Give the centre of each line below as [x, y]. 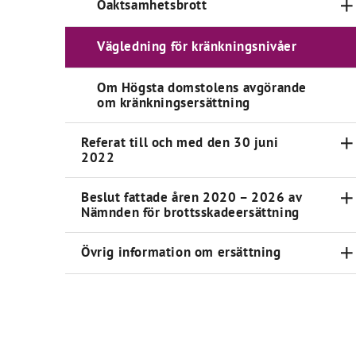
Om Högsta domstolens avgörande [202, 87]
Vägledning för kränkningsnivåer [197, 46]
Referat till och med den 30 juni [180, 142]
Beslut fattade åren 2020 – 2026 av [192, 197]
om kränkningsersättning [174, 103]
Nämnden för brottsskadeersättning [190, 212]
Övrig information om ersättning [181, 252]
